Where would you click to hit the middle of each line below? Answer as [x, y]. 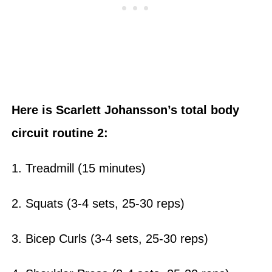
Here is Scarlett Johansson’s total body [125, 110]
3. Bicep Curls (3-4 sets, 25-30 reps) [111, 238]
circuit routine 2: [61, 133]
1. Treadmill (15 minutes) [78, 168]
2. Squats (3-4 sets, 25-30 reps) [100, 203]
